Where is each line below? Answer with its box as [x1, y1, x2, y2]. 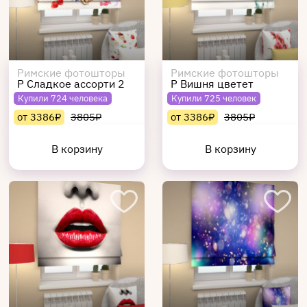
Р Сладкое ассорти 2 [17, 77, 125, 90]
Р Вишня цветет [171, 77, 254, 90]
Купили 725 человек [171, 93, 256, 104]
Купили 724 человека [18, 93, 108, 104]
